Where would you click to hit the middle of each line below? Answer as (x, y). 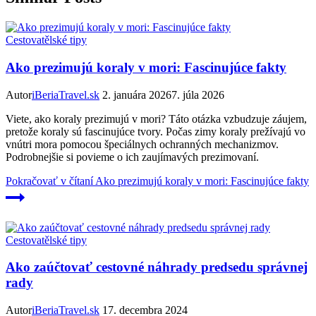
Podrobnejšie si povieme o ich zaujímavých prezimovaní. (132, 157)
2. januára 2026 (137, 95)
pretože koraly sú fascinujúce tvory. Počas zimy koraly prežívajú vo (156, 131)
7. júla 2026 (198, 95)
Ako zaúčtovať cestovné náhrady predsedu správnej (157, 267)
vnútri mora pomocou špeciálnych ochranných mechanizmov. (142, 144)
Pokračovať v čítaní (49, 181)
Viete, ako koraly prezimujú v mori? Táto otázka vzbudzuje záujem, (156, 119)
